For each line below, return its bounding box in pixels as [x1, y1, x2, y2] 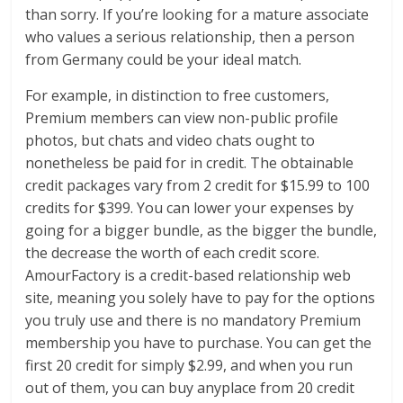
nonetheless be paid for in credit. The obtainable [25, 153, 354, 174]
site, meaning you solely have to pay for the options [25, 288, 376, 309]
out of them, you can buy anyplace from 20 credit [25, 378, 355, 399]
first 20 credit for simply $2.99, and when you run [25, 355, 354, 376]
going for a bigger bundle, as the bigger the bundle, [25, 220, 378, 241]
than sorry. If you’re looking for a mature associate [25, 4, 370, 25]
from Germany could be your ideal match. [25, 49, 302, 70]
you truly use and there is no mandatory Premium [25, 310, 362, 331]
